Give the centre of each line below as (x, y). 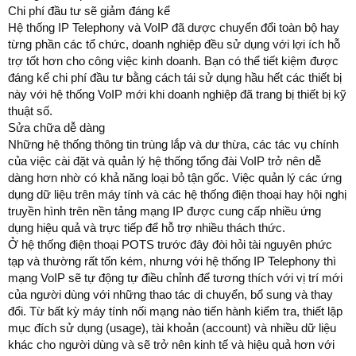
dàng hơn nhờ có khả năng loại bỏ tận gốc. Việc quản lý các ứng (175, 177)
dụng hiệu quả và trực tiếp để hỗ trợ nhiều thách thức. (147, 227)
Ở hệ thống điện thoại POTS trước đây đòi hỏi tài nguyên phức (170, 244)
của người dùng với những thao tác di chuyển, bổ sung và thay (170, 294)
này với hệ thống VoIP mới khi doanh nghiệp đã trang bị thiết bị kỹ (177, 94)
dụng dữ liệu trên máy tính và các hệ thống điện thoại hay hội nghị (177, 194)
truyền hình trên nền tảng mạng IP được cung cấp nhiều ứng (164, 211)
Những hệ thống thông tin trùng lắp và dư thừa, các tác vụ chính (173, 144)
